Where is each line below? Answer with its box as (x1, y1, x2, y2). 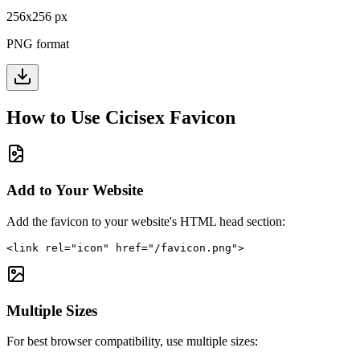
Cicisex (105, 106, 165, 128)
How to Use (6, 106, 105, 128)
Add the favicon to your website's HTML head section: (6, 214, 285, 228)
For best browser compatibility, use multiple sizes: (6, 334, 258, 349)
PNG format (6, 36, 69, 51)
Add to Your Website (6, 182, 143, 199)
